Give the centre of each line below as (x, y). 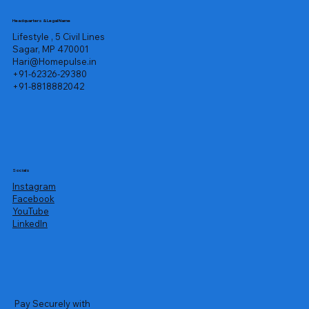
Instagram (34, 186)
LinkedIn (30, 223)
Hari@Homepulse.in (54, 61)
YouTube (30, 211)
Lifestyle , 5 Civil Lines (58, 36)
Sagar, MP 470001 (50, 49)
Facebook (33, 198)
